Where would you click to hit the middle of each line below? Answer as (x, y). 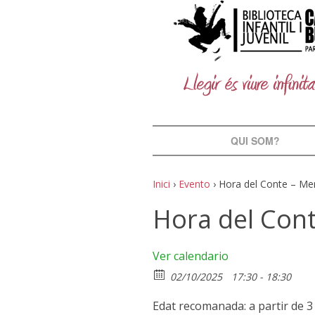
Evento (194, 184)
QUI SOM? (255, 140)
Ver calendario (191, 256)
